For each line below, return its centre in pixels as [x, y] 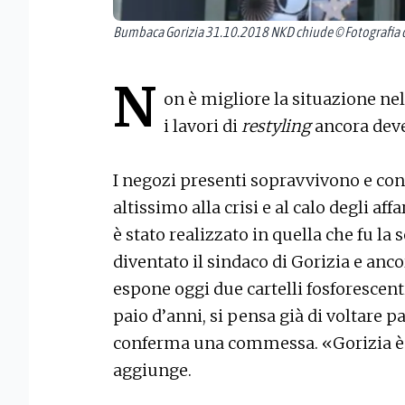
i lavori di [202, 126]
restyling [276, 126]
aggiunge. [152, 370]
